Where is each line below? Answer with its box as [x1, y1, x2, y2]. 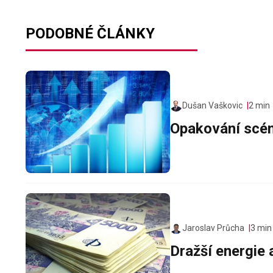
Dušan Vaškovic [182, 100, 243, 110]
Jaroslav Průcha [182, 222, 244, 233]
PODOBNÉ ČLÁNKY [26, 25, 155, 42]
